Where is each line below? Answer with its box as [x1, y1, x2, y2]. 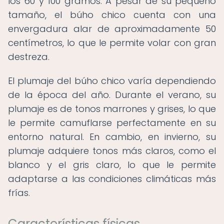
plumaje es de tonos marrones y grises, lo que [8, 102, 216, 115]
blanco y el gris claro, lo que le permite [8, 158, 216, 171]
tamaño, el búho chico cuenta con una [8, 8, 216, 21]
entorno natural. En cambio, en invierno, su [8, 130, 216, 143]
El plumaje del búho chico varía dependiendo [8, 74, 216, 87]
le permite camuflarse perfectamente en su [8, 116, 216, 129]
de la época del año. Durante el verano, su [8, 88, 216, 101]
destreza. [8, 50, 49, 63]
